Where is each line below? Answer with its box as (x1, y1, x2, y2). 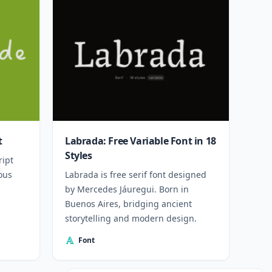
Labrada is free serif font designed (65, 169, 206, 180)
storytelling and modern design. (65, 212, 197, 224)
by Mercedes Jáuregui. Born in (65, 183, 189, 195)
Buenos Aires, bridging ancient (65, 198, 192, 209)
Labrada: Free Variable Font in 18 (65, 134, 216, 148)
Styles (65, 149, 92, 162)
